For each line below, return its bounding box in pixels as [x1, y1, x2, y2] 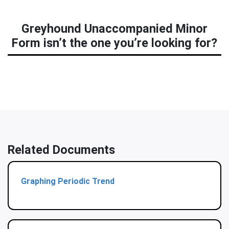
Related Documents [8, 143, 115, 157]
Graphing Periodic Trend [21, 176, 114, 187]
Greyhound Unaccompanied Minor [21, 21, 208, 36]
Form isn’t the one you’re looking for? [12, 36, 217, 51]
